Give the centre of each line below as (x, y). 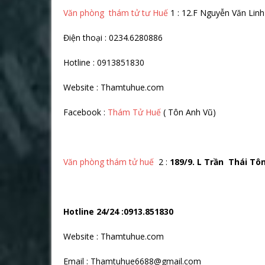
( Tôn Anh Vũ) (188, 112)
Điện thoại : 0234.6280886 (113, 37)
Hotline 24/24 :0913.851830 (118, 211)
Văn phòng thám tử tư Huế (116, 12)
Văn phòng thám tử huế (109, 161)
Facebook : (84, 112)
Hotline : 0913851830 (104, 62)
